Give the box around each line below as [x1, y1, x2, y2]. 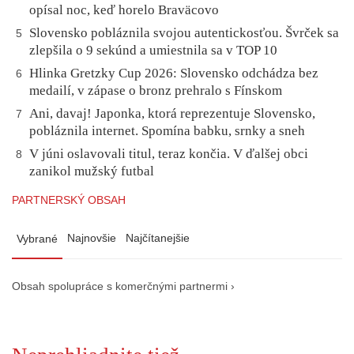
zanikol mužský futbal [29, 164, 154, 179]
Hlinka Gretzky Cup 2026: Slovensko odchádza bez [29, 66, 318, 81]
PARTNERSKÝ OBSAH [12, 194, 126, 207]
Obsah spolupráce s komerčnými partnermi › [12, 281, 235, 293]
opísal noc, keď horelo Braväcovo [29, 2, 219, 18]
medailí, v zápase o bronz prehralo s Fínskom [29, 83, 282, 99]
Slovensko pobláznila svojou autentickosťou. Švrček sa [29, 25, 339, 41]
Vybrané [17, 232, 58, 246]
